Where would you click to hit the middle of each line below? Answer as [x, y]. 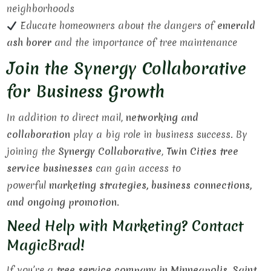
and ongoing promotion [62, 202]
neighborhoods [41, 8]
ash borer [29, 42]
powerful [28, 185]
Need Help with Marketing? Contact [126, 226]
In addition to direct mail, [67, 117]
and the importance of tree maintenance [145, 42]
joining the [33, 151]
